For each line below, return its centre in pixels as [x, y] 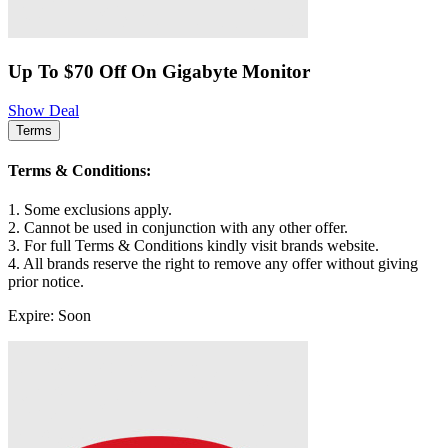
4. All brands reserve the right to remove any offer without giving [213, 264]
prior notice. [46, 282]
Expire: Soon [49, 316]
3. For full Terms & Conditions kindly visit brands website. [193, 246]
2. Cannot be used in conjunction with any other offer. [178, 228]
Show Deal [43, 110]
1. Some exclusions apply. [90, 210]
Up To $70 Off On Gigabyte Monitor [159, 72]
